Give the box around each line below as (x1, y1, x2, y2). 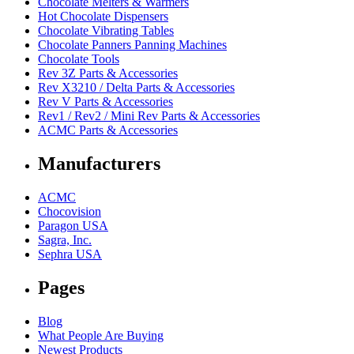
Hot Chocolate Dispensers (38, 9, 168, 23)
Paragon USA (38, 218, 108, 232)
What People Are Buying (38, 328, 164, 342)
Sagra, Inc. (38, 232, 92, 247)
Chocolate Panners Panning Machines (38, 37, 227, 51)
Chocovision (38, 204, 101, 218)
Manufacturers (38, 153, 160, 174)
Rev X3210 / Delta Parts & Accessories (38, 80, 235, 94)
